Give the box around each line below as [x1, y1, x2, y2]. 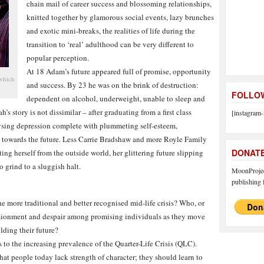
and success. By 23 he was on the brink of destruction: [27, 80, 199, 90]
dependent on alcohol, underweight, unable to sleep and [27, 93, 205, 104]
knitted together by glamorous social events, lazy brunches [27, 12, 214, 22]
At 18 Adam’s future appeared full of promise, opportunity [27, 66, 211, 77]
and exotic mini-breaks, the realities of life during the [27, 25, 195, 36]
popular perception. [27, 52, 89, 63]
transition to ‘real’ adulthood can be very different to [27, 39, 194, 49]
